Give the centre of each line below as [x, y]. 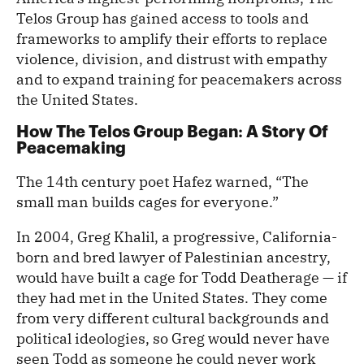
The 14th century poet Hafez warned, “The [162, 182]
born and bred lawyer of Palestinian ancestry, [173, 258]
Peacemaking [71, 149]
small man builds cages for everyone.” [147, 202]
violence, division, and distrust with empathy [172, 59]
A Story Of [287, 132]
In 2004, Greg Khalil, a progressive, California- [177, 237]
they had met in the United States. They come [172, 298]
